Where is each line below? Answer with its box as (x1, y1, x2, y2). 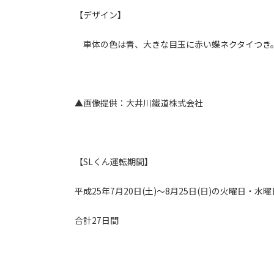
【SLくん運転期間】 (75, 155, 153, 168)
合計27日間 (75, 214, 119, 227)
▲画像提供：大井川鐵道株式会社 (75, 97, 203, 109)
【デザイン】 (75, 9, 126, 21)
